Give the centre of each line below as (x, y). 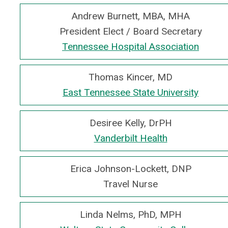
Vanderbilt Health (131, 138)
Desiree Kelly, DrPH (131, 123)
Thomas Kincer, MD (131, 77)
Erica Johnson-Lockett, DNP (131, 169)
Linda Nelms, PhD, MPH (131, 215)
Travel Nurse (131, 184)
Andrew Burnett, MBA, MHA (131, 16)
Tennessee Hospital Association (131, 47)
